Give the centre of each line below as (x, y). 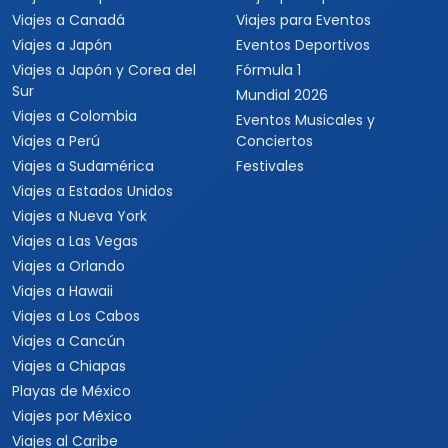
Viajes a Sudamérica (83, 166)
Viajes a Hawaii (62, 291)
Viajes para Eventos (303, 20)
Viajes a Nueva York (79, 216)
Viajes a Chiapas (69, 366)
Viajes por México (72, 416)
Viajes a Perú (56, 141)
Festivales (270, 166)
